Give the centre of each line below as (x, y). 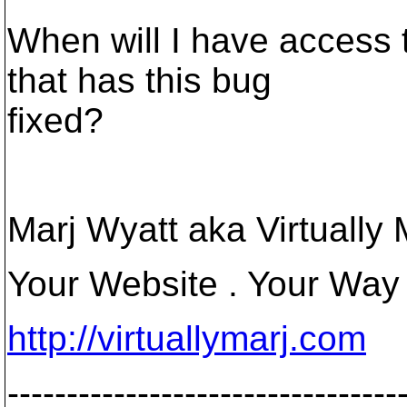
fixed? (55, 120)
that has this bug (139, 80)
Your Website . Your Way (203, 284)
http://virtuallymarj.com (187, 338)
